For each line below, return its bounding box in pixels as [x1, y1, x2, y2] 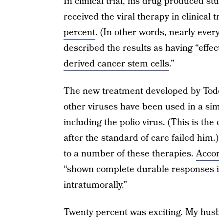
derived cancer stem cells [63, 57, 169, 70]
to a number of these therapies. [63, 147, 196, 160]
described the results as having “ [63, 41, 198, 55]
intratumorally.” [63, 178, 127, 192]
